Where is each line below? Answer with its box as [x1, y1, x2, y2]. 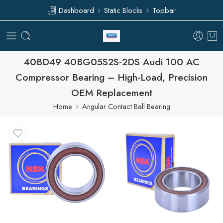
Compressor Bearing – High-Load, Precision [15, 70, 208, 84]
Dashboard [57, 4, 94, 15]
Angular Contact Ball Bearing [82, 101, 170, 111]
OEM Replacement [71, 86, 152, 100]
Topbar [152, 4, 176, 15]
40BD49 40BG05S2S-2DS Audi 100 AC [23, 55, 200, 69]
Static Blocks [104, 4, 142, 15]
